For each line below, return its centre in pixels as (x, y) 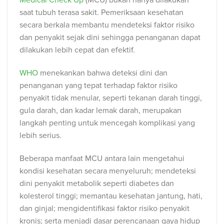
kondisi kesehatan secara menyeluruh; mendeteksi (108, 171)
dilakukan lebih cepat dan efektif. (77, 50)
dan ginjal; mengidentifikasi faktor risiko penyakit (104, 208)
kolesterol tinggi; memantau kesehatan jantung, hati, (111, 196)
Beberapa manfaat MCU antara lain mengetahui (102, 158)
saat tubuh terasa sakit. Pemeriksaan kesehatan (101, 13)
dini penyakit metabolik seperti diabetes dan (97, 183)
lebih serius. (40, 135)
